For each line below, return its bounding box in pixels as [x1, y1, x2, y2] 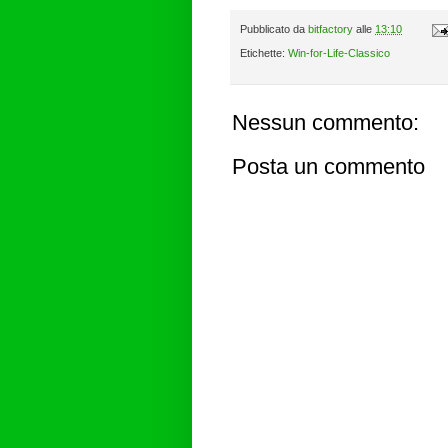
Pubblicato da [240, 22, 308, 35]
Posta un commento [232, 154, 425, 180]
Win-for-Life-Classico [288, 47, 390, 60]
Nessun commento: [232, 110, 419, 136]
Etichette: [240, 47, 288, 60]
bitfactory [308, 22, 353, 35]
